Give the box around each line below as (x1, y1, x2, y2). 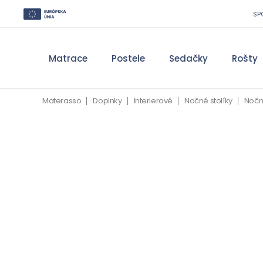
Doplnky (93, 95, 122, 106)
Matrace (48, 52, 87, 65)
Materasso (42, 95, 82, 106)
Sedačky (168, 52, 208, 65)
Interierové (133, 95, 173, 106)
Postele (111, 52, 145, 65)
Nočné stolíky (184, 95, 232, 106)
